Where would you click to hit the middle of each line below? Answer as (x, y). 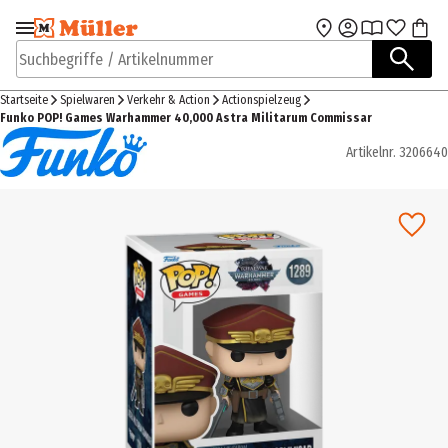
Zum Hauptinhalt (292, 35)
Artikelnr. (371, 152)
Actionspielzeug (261, 100)
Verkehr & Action (168, 100)
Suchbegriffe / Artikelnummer (113, 69)
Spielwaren (87, 100)
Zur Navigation (84, 35)
